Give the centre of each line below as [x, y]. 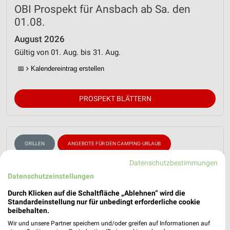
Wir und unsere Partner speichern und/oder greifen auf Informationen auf [109, 223]
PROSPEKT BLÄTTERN [115, 99]
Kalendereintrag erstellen [66, 69]
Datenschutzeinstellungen [51, 176]
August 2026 [40, 40]
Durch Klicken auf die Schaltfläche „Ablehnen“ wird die [97, 193]
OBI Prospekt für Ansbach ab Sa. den [102, 9]
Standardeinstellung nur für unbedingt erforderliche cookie [104, 202]
